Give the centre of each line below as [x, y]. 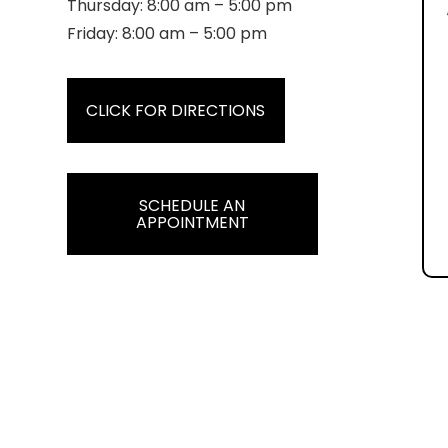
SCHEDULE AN [192, 206]
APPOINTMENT [192, 223]
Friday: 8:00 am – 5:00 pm [167, 34]
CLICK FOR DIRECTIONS [176, 111]
